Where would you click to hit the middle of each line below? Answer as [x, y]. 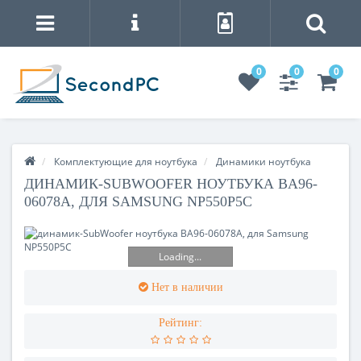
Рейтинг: [180, 322]
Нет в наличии [187, 287]
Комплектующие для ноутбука [126, 161]
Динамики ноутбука [263, 161]
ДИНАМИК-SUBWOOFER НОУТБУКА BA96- [171, 183]
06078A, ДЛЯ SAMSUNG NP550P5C [138, 201]
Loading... [180, 257]
